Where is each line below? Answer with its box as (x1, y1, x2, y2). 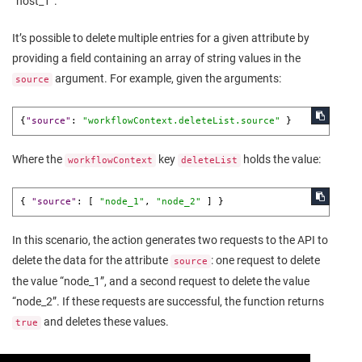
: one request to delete (211, 253, 320, 267)
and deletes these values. (41, 314, 169, 328)
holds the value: (241, 153, 321, 166)
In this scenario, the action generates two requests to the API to (12, 233, 328, 246)
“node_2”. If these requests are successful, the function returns (12, 294, 324, 308)
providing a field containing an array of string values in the (12, 52, 301, 65)
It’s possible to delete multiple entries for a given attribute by (12, 32, 309, 45)
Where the (12, 153, 65, 166)
